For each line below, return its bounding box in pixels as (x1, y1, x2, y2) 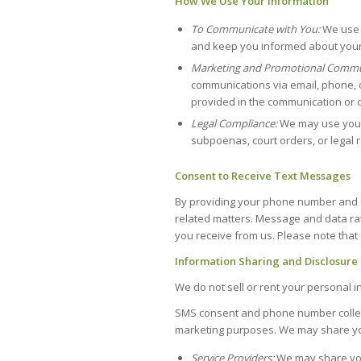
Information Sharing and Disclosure (175, 254, 358, 269)
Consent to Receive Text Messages (175, 168, 351, 184)
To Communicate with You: (191, 22, 322, 37)
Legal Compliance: (191, 116, 280, 131)
